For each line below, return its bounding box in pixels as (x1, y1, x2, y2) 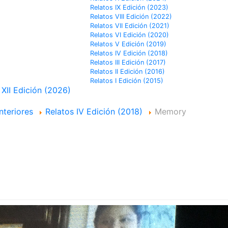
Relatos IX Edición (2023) (90, 4, 168, 11)
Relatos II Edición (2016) (90, 68, 165, 75)
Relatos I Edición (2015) (90, 77, 163, 84)
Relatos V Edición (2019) (90, 40, 166, 48)
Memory (155, 106, 186, 117)
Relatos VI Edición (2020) (90, 31, 169, 39)
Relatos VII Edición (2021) (90, 22, 169, 30)
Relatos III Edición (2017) (90, 59, 166, 66)
